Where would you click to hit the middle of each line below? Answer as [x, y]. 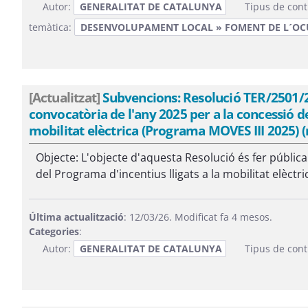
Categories [54, 231]
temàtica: [51, 27]
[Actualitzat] [64, 97]
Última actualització [76, 217]
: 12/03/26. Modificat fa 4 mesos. [198, 217]
